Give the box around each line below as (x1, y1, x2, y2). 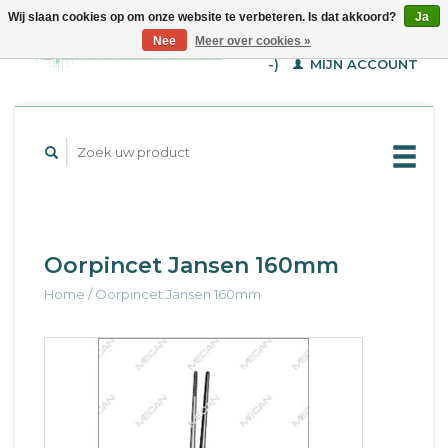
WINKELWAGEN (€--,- (267, 33, 418, 49)
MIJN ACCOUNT (306, 56, 418, 72)
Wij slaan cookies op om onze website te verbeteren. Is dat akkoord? (8, 10, 399, 24)
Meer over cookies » (195, 34, 311, 48)
